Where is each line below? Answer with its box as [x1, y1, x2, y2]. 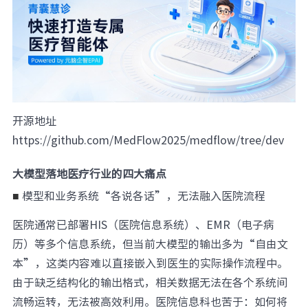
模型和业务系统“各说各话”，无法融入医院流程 [21, 186, 265, 203]
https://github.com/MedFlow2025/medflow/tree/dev [12, 131, 284, 148]
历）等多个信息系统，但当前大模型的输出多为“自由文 [12, 234, 288, 252]
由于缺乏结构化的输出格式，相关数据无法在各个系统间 [12, 273, 287, 290]
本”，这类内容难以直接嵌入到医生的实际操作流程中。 [12, 254, 288, 271]
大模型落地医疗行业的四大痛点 [12, 164, 166, 181]
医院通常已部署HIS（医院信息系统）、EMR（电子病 [12, 215, 274, 232]
